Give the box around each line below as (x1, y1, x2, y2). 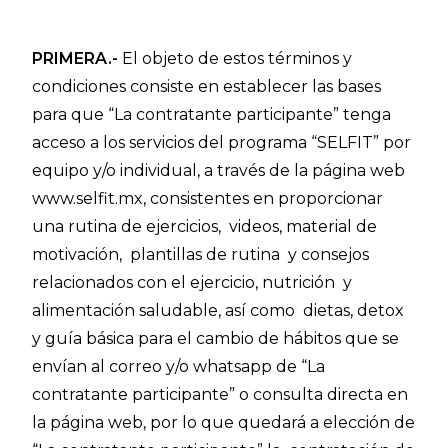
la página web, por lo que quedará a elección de (32, 413, 416, 432)
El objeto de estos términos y (118, 49, 353, 68)
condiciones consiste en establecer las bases (32, 77, 382, 96)
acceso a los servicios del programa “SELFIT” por (32, 133, 412, 152)
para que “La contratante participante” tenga (32, 105, 392, 124)
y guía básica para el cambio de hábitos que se (32, 329, 400, 348)
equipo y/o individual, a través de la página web (32, 161, 406, 180)
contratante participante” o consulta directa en (32, 385, 409, 404)
